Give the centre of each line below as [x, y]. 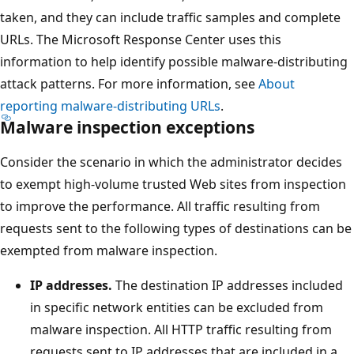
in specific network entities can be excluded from [177, 307]
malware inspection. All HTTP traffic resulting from [181, 329]
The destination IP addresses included [228, 285]
